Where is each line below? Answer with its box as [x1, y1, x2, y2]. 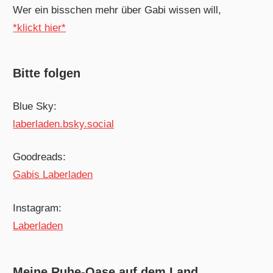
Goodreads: [13, 151, 66, 163]
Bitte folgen [13, 66, 81, 80]
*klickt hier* [13, 21, 66, 34]
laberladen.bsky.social [13, 118, 115, 130]
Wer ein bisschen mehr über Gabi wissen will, [13, 4, 222, 16]
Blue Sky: [13, 100, 57, 112]
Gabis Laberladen [13, 169, 93, 181]
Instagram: [13, 202, 62, 214]
